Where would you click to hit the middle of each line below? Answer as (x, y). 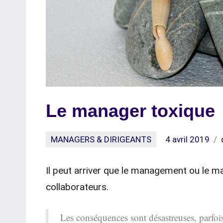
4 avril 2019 (188, 139)
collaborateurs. (77, 187)
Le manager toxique (130, 111)
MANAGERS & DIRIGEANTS (101, 139)
